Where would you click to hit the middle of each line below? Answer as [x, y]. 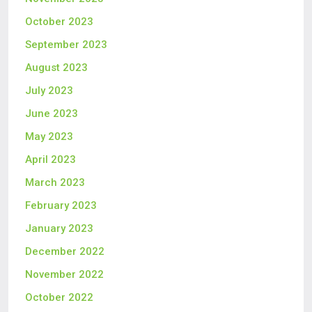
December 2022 [65, 251]
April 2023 [50, 159]
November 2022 [64, 274]
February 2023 [61, 205]
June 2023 [52, 114]
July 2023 [49, 91]
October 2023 [59, 22]
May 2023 [49, 136]
